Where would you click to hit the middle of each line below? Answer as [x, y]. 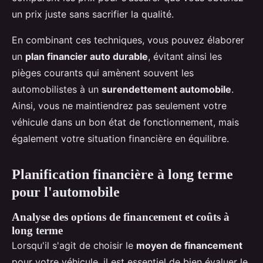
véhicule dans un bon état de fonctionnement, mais [125, 122]
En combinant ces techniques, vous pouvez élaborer [128, 40]
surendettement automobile [166, 90]
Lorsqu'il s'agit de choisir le [74, 246]
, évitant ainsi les [185, 57]
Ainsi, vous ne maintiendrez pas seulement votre [119, 106]
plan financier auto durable [87, 57]
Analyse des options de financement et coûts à [121, 217]
